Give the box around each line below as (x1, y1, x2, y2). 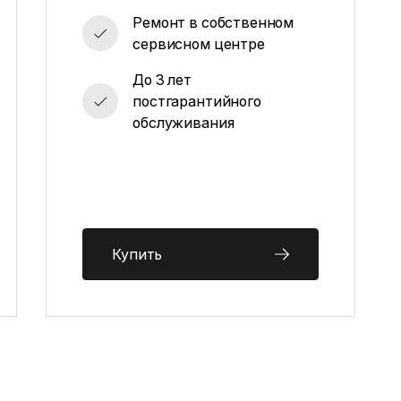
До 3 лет (132, 71, 192, 89)
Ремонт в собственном (132, 13, 294, 31)
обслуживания (132, 114, 235, 132)
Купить (112, 245, 163, 263)
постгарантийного (132, 92, 261, 110)
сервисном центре (132, 35, 265, 53)
